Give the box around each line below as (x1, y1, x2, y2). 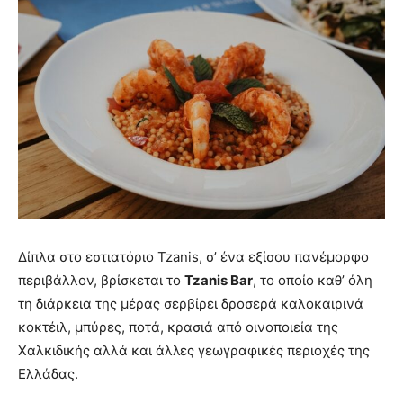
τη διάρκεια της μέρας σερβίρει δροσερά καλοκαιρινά (18, 295, 363, 313)
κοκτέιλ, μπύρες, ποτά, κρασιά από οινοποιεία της (18, 318, 338, 336)
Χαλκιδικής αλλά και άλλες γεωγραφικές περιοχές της (18, 342, 370, 360)
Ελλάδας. (18, 365, 78, 383)
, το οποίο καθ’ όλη (253, 272, 372, 290)
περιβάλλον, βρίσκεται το (18, 272, 184, 290)
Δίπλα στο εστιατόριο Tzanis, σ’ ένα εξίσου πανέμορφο (18, 248, 369, 266)
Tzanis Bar (184, 272, 253, 290)
